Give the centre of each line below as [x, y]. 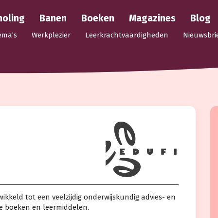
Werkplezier [51, 35]
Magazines [152, 18]
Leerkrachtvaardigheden [127, 35]
